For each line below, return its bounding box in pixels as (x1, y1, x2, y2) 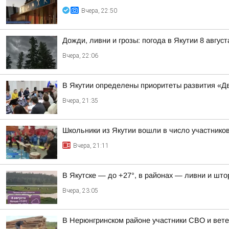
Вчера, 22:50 (81, 7, 117, 14)
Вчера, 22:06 (62, 52, 98, 59)
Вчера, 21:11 (73, 142, 109, 149)
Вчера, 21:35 (62, 97, 98, 104)
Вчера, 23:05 (62, 187, 98, 194)
